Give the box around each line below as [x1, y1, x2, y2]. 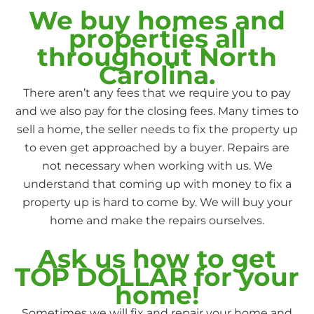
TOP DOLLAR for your [15, 261, 299, 292]
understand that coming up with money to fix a [22, 177, 292, 191]
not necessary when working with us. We [41, 159, 273, 172]
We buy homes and [29, 5, 285, 36]
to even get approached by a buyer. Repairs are [25, 141, 289, 154]
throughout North [37, 41, 277, 72]
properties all [68, 23, 246, 54]
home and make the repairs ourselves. [50, 214, 264, 227]
